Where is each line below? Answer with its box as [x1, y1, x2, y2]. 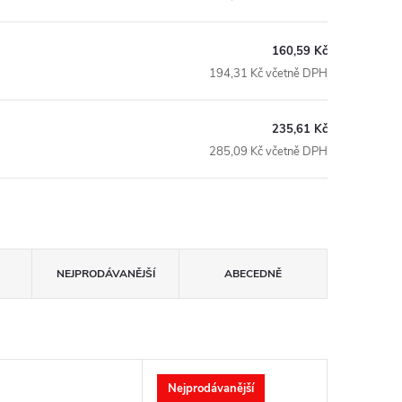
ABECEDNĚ [224, 267, 283, 281]
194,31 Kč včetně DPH [209, 65, 328, 82]
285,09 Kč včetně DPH [209, 143, 328, 160]
